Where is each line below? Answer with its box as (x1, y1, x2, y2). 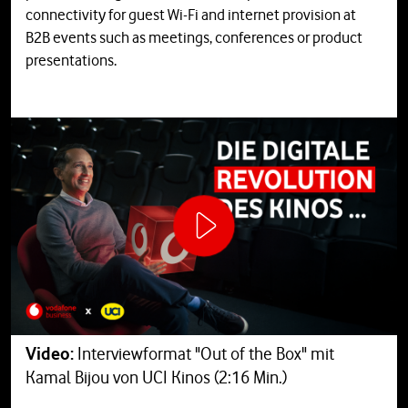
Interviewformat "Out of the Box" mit (77, 342, 334, 364)
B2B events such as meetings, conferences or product (25, 28, 362, 47)
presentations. (25, 51, 117, 70)
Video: (25, 342, 77, 364)
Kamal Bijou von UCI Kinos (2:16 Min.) (25, 366, 292, 388)
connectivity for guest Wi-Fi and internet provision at (25, 5, 356, 25)
